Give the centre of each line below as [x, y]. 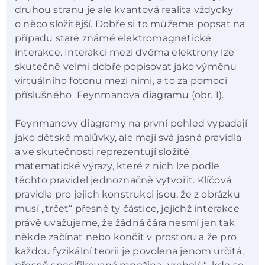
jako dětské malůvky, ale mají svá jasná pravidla [128, 138]
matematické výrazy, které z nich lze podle [117, 166]
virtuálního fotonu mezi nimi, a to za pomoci [121, 80]
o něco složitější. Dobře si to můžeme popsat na [130, 24]
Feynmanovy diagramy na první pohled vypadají [131, 124]
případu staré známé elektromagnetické [113, 38]
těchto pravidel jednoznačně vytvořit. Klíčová [123, 180]
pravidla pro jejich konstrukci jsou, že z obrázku [127, 195]
